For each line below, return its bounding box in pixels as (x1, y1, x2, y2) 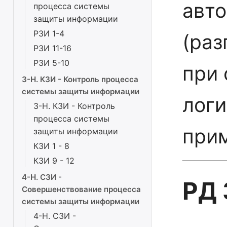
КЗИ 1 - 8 (33, 141, 69, 151)
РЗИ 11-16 (33, 43, 71, 53)
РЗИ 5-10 (33, 58, 69, 68)
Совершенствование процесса (22, 184, 141, 194)
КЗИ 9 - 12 (33, 156, 74, 166)
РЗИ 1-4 (33, 28, 64, 39)
